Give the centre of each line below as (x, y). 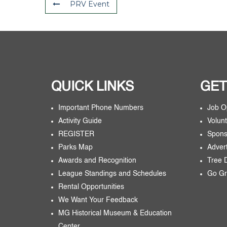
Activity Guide (80, 121)
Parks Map (75, 147)
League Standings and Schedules (112, 174)
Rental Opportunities (91, 187)
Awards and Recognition (97, 160)
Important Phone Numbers (101, 108)
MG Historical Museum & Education (115, 213)
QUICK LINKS (92, 87)
